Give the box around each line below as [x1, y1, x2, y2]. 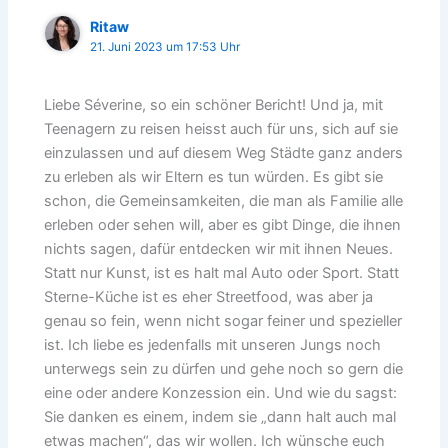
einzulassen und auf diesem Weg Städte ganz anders [44, 144, 404, 163]
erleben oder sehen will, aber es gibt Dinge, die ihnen [44, 216, 402, 235]
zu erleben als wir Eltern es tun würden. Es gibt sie [44, 168, 384, 187]
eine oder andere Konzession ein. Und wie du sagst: [44, 384, 398, 403]
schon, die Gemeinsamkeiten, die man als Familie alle [44, 192, 404, 211]
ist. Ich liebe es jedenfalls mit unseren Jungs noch [44, 336, 382, 355]
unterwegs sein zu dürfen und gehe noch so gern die [44, 360, 404, 379]
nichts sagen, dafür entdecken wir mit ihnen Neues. [44, 240, 394, 259]
